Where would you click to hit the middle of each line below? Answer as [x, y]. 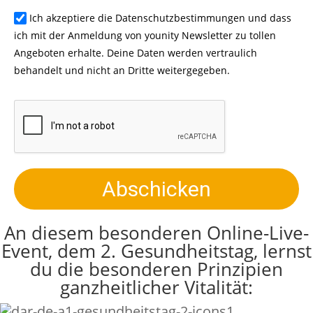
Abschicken [156, 189]
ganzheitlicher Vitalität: [156, 287]
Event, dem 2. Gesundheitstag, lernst [156, 250]
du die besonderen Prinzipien [156, 269]
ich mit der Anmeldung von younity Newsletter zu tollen [145, 36]
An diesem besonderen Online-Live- [156, 232]
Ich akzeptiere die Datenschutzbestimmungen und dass [161, 18]
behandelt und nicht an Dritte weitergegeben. [122, 71]
